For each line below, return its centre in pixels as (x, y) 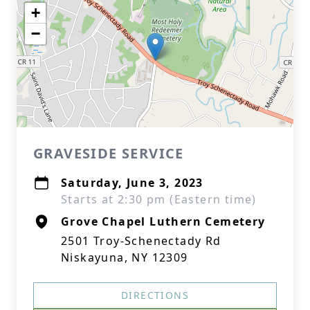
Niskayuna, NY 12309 (125, 257)
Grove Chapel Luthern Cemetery (163, 221)
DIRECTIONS (155, 295)
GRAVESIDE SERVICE (109, 153)
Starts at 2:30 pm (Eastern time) (159, 199)
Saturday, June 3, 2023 (132, 183)
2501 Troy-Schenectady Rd (141, 241)
